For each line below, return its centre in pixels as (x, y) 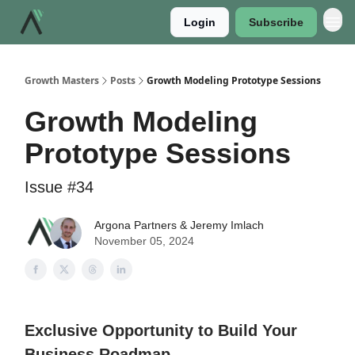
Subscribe (276, 22)
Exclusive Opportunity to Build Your (161, 330)
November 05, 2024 (144, 241)
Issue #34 (59, 187)
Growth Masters (62, 80)
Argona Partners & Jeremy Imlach (179, 225)
